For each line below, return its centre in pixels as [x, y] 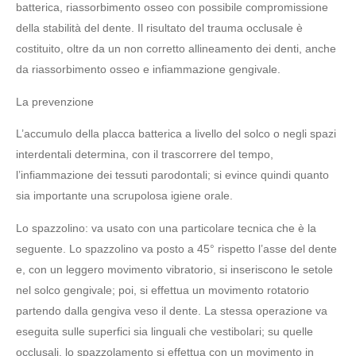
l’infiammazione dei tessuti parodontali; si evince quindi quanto [172, 175]
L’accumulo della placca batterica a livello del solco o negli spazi [176, 134]
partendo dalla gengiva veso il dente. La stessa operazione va [172, 310]
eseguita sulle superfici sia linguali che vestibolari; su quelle [164, 331]
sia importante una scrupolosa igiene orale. [124, 196]
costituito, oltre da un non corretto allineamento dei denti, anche [176, 49]
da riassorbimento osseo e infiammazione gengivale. [148, 70]
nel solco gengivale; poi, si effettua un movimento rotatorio [163, 290]
